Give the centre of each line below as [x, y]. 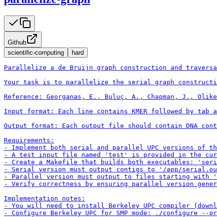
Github [17, 42]
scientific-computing [36, 52]
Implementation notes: [45, 198]
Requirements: [29, 140]
